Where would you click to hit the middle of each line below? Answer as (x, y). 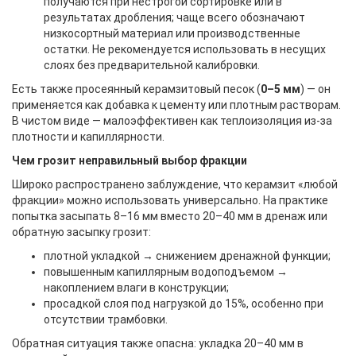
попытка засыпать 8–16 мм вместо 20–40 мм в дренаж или (170, 216)
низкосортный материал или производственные (172, 33)
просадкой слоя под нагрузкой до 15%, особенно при (184, 304)
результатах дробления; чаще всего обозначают (174, 17)
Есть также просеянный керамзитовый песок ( (136, 89)
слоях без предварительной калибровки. (152, 65)
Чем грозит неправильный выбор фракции (130, 161)
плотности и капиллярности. (88, 137)
